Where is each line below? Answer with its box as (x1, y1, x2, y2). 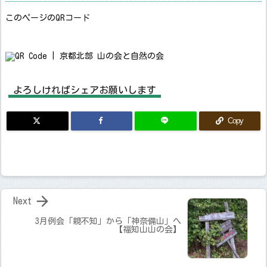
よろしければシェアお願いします (13, 85, 156, 95)
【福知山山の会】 (114, 225, 181, 234)
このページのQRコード (5, 13, 90, 22)
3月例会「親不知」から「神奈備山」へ (35, 216, 181, 225)
